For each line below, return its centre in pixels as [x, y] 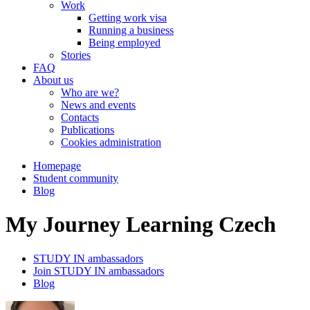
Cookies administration [111, 142]
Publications [88, 130]
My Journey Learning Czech [141, 225]
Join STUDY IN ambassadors [99, 271]
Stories [76, 55]
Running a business [131, 30]
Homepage [57, 166]
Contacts [80, 117]
